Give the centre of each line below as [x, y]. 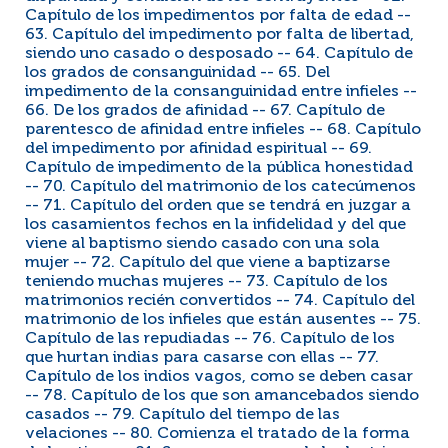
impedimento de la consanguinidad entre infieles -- [221, 92]
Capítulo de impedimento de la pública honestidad [219, 168]
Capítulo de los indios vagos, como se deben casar [219, 377]
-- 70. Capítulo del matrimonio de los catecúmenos [220, 187]
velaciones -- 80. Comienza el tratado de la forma [217, 434]
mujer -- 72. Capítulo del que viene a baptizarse [207, 263]
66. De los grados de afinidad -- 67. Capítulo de [205, 111]
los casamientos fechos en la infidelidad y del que [215, 225]
